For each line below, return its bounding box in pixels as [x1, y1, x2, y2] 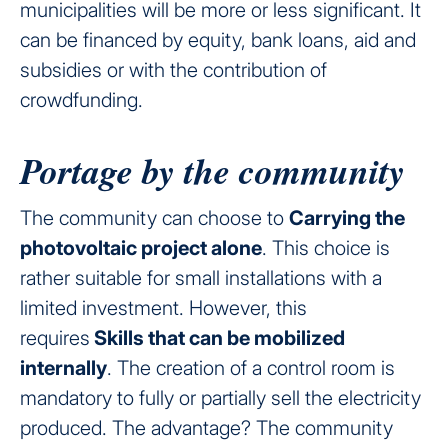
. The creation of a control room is [107, 356, 395, 381]
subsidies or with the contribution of [20, 58, 327, 83]
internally [20, 356, 107, 381]
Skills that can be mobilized [90, 326, 345, 351]
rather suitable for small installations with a [20, 266, 382, 291]
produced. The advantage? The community [20, 416, 393, 441]
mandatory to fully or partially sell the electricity [20, 386, 421, 411]
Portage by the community [20, 145, 405, 197]
